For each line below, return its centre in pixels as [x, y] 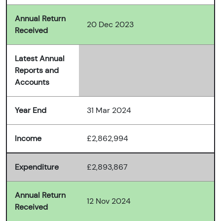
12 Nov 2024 [109, 201]
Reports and [37, 71]
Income [28, 139]
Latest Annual [40, 59]
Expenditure [37, 167]
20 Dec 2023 [110, 25]
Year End [31, 110]
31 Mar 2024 [109, 110]
